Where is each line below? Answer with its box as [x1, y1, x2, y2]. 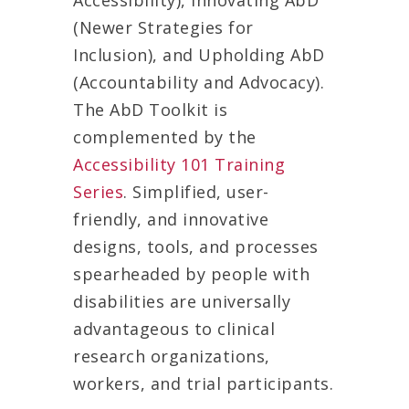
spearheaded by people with [73, 263, 309, 286]
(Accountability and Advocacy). [73, 71, 324, 94]
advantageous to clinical [73, 318, 275, 341]
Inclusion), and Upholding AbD [73, 44, 325, 67]
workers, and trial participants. [73, 372, 333, 395]
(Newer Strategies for [73, 16, 254, 39]
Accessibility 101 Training [73, 153, 285, 176]
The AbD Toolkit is [73, 99, 227, 121]
